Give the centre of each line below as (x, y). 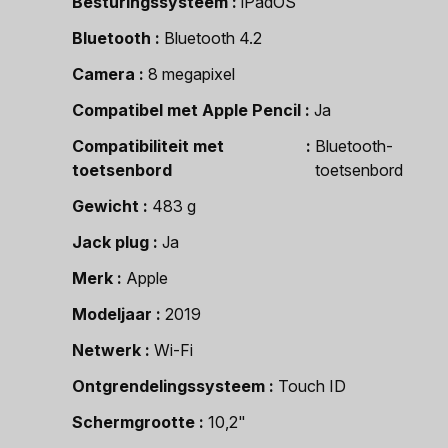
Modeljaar (112, 314)
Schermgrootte (133, 422)
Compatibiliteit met (148, 146)
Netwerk (106, 350)
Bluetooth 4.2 (213, 38)
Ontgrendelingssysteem (168, 386)
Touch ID (312, 386)
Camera (103, 74)
